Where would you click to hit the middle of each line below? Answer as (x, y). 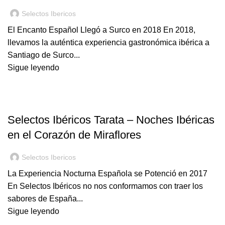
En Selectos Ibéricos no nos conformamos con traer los (105, 186)
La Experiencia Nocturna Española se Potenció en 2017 (107, 174)
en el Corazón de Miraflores (74, 135)
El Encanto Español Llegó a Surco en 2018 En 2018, (101, 30)
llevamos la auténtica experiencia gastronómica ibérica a (108, 42)
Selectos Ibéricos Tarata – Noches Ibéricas (111, 120)
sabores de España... (45, 199)
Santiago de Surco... (44, 55)
